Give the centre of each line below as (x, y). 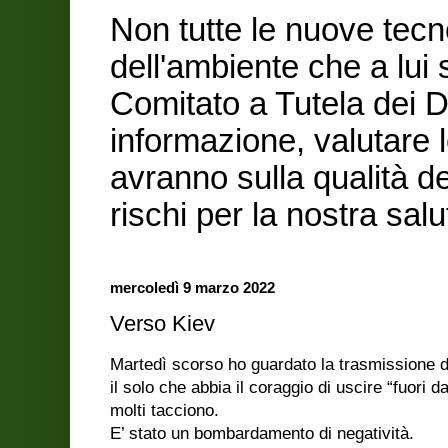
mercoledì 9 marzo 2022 (192, 287)
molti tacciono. (164, 410)
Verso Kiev (162, 323)
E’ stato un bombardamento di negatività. (262, 433)
